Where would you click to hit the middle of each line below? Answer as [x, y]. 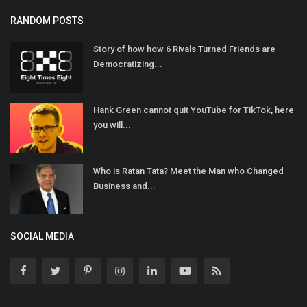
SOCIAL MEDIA [42, 236]
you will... [112, 125]
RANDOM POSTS [47, 20]
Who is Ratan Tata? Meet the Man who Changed [188, 171]
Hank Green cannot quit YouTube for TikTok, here [194, 110]
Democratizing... [128, 64]
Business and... [124, 186]
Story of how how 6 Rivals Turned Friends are [184, 49]
